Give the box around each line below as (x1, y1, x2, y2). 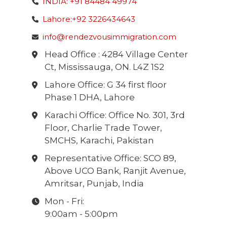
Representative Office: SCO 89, (44, 153, 176, 164)
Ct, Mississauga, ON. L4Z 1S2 (44, 62, 164, 72)
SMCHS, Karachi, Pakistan (44, 135, 154, 146)
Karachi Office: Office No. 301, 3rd (44, 110, 185, 121)
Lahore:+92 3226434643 (42, 14, 135, 24)
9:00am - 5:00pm (44, 209, 118, 219)
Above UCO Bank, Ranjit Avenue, (44, 166, 186, 176)
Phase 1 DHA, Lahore (44, 92, 135, 103)
